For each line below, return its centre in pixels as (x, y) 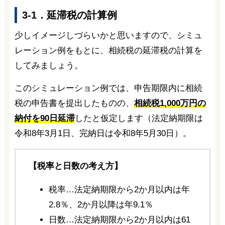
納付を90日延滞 (44, 119)
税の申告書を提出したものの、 (74, 103)
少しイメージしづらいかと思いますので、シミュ (108, 36)
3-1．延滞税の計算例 (69, 15)
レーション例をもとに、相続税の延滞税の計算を (108, 51)
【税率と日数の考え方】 (75, 166)
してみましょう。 (48, 66)
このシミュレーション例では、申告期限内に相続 (108, 88)
